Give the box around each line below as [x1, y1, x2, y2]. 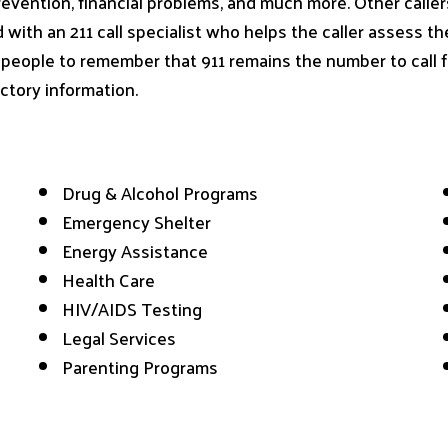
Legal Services [62, 321, 177, 355]
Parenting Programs [62, 350, 219, 384]
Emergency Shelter [62, 205, 212, 239]
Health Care [62, 263, 156, 297]
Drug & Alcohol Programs [62, 176, 259, 210]
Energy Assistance [62, 234, 209, 268]
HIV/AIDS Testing [62, 292, 203, 326]
